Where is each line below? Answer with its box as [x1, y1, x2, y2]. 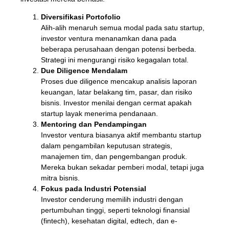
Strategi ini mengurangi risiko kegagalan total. [40, 56, 189, 64]
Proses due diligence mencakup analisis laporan [40, 77, 197, 85]
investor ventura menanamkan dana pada [40, 34, 176, 42]
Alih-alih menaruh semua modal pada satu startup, [40, 24, 204, 32]
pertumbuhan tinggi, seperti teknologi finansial [40, 206, 190, 214]
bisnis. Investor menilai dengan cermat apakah [40, 99, 192, 107]
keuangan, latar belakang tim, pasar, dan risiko [40, 88, 192, 96]
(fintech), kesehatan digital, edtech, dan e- [40, 217, 177, 225]
